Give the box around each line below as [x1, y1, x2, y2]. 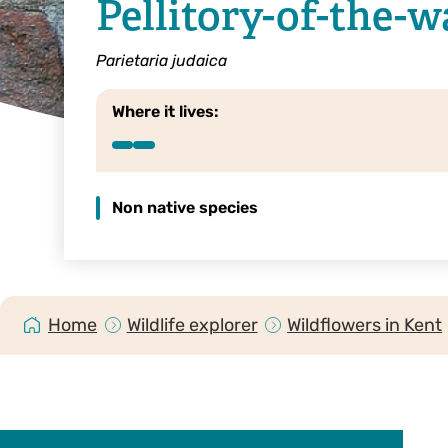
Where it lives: [112, 101, 219, 121]
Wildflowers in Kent [287, 313, 443, 336]
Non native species [112, 197, 258, 217]
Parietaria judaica [96, 51, 227, 70]
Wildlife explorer [126, 313, 258, 336]
